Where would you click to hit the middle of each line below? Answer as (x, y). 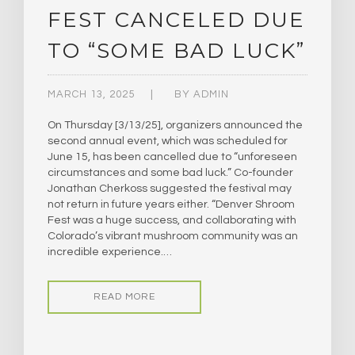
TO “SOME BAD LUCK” (176, 51)
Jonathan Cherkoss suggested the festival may (170, 189)
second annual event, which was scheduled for (168, 141)
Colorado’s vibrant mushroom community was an (173, 237)
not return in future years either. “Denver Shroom (171, 205)
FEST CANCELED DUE (176, 20)
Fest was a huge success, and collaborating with (172, 221)
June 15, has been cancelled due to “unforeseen (172, 157)
